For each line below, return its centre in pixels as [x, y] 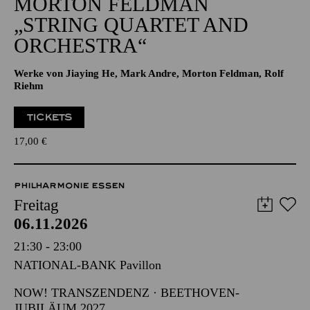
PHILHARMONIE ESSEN [69, 228]
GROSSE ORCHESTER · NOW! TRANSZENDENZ [145, 28]
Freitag [36, 247]
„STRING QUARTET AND [131, 67]
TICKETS [49, 159]
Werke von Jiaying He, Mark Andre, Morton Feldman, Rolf [149, 116]
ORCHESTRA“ [80, 88]
